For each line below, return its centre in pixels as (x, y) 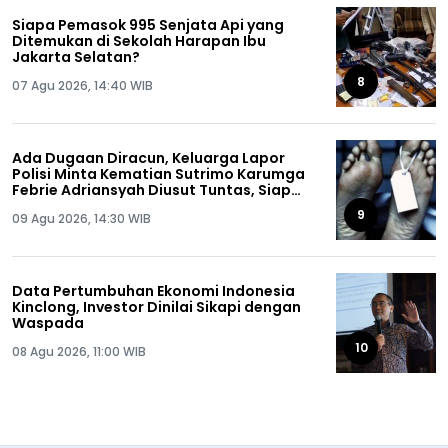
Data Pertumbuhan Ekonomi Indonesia (153, 291)
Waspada (48, 323)
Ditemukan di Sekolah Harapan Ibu (139, 41)
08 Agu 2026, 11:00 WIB (79, 351)
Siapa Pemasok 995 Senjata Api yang (148, 25)
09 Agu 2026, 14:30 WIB (81, 218)
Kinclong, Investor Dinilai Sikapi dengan (156, 307)
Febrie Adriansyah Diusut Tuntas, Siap (151, 190)
